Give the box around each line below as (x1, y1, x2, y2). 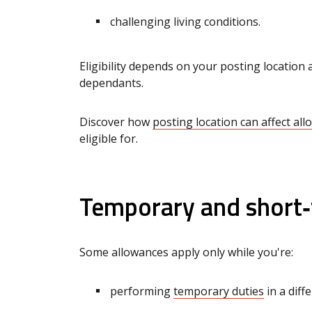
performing (110, 283, 173, 299)
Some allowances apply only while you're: (79, 244, 293, 260)
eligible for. (79, 131, 138, 147)
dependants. (79, 75, 143, 91)
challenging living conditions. (110, 14, 260, 30)
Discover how (79, 114, 153, 130)
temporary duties (173, 283, 264, 299)
